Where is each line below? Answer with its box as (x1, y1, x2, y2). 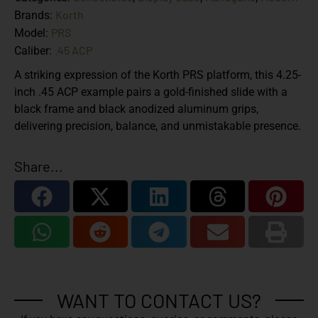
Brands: (14, 9, 55, 23)
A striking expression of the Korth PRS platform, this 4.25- (14, 68, 301, 82)
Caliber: (14, 44, 55, 58)
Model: (14, 26, 51, 40)
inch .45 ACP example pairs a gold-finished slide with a (14, 85, 287, 99)
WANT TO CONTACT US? (57, 288, 261, 313)
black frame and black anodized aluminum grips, (14, 102, 258, 116)
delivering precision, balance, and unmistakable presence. (14, 119, 301, 133)
